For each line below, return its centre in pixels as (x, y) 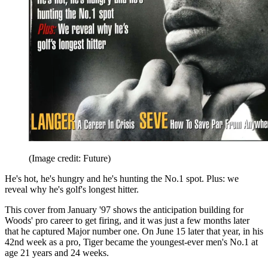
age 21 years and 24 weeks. (57, 252)
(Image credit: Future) (70, 158)
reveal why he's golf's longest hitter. (72, 189)
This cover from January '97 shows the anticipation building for (124, 209)
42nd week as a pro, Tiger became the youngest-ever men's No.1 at (131, 242)
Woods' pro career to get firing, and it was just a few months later (127, 220)
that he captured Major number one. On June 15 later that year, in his (134, 231)
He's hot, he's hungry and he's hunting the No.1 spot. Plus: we (122, 178)
